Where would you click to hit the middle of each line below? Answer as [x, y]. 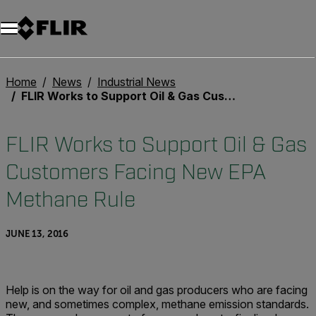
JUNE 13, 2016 [37, 234]
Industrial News [136, 82]
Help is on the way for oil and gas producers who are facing [157, 290]
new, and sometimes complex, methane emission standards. [157, 304]
